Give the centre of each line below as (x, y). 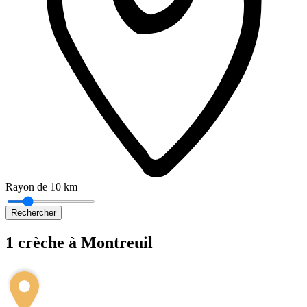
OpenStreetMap (269, 260)
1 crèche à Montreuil (79, 243)
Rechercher (34, 213)
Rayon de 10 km (41, 187)
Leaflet (211, 260)
